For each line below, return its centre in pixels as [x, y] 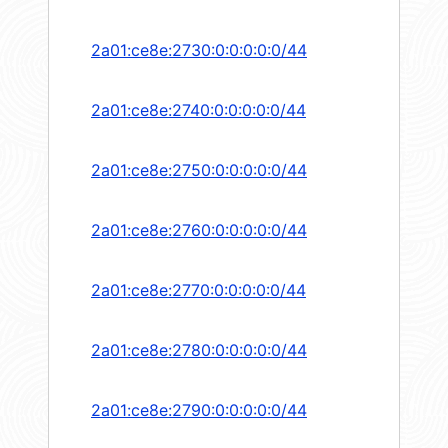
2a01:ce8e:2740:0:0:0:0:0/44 [198, 110]
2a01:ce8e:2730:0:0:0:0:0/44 [199, 50]
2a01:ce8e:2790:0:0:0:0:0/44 [199, 410]
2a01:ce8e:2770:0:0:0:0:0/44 [198, 290]
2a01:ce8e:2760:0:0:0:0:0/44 [199, 230]
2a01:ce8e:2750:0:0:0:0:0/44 [199, 170]
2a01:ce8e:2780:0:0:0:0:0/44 [199, 350]
